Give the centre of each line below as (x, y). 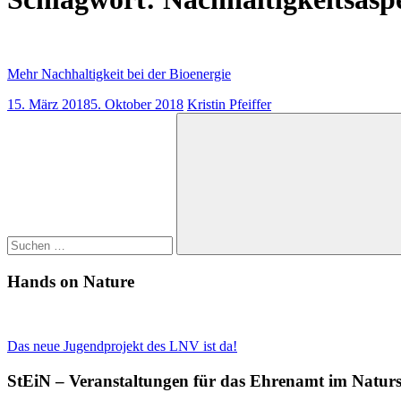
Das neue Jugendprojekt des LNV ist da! (122, 346)
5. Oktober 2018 (137, 104)
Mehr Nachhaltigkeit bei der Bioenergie (119, 73)
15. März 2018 (49, 104)
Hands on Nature (71, 281)
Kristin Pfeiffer (229, 104)
